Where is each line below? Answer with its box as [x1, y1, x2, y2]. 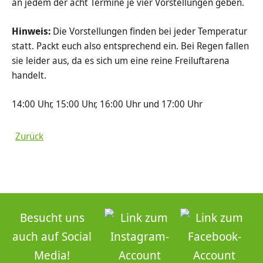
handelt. [12, 69, 46, 82]
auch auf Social [12, 228, 92, 244]
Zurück [15, 130, 43, 143]
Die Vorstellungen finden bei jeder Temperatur [50, 25, 247, 38]
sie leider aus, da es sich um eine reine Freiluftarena [12, 54, 230, 67]
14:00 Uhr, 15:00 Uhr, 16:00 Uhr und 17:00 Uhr [12, 97, 203, 110]
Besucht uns [19, 210, 85, 225]
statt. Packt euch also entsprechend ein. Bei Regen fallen [12, 39, 249, 52]
